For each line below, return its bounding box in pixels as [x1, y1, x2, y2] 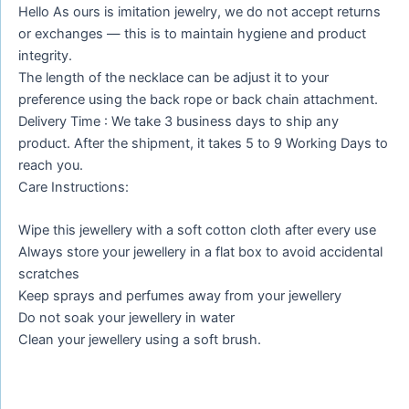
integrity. [18, 47, 72, 64]
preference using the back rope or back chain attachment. [18, 90, 378, 108]
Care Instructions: [18, 178, 129, 195]
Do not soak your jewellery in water [18, 309, 235, 326]
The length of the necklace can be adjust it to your [18, 68, 329, 86]
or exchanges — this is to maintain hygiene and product [18, 25, 366, 42]
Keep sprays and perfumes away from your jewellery [18, 287, 341, 304]
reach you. [18, 156, 83, 173]
